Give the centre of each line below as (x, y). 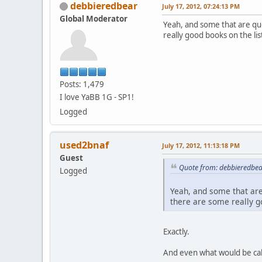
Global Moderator (94, 18)
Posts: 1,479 (82, 84)
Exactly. (176, 232)
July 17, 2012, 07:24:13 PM (201, 6)
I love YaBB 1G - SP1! (97, 97)
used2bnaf (84, 145)
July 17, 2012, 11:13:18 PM (201, 145)
